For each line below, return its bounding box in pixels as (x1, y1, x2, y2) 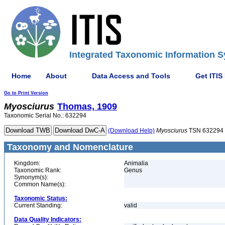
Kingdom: (14, 160, 40, 167)
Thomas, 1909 (57, 101, 117, 111)
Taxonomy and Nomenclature (5, 142, 133, 152)
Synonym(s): (14, 174, 48, 181)
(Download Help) (108, 127, 155, 134)
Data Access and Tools (92, 71, 170, 80)
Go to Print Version (4, 90, 48, 95)
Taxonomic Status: (14, 195, 67, 202)
